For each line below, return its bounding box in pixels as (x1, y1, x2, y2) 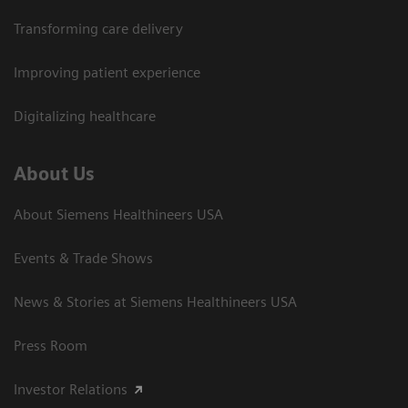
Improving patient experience (14, 64, 200, 82)
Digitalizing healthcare (14, 107, 156, 126)
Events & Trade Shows (14, 250, 153, 268)
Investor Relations (14, 381, 127, 399)
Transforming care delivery (14, 20, 183, 38)
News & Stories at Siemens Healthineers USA (14, 293, 297, 311)
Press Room (14, 337, 87, 355)
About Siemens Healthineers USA (14, 206, 223, 224)
